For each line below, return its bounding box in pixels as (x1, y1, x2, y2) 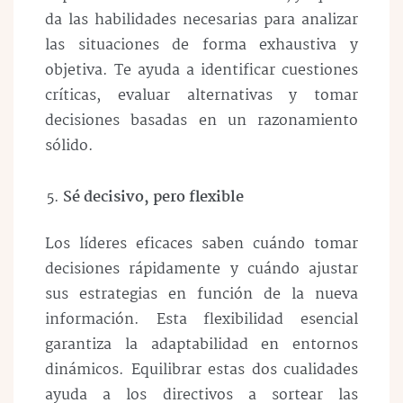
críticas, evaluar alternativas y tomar (45, 84, 358, 109)
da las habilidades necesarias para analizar (45, 8, 358, 33)
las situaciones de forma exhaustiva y (45, 33, 358, 58)
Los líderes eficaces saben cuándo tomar (45, 231, 358, 256)
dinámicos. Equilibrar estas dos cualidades (45, 357, 358, 382)
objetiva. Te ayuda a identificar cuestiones (45, 58, 358, 84)
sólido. (45, 134, 94, 159)
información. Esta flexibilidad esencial (45, 307, 358, 332)
